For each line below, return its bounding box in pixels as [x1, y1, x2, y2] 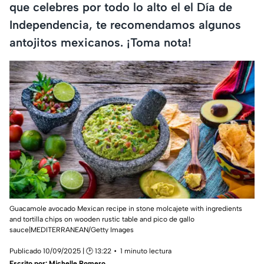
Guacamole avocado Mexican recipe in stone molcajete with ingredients [9, 204, 242, 213]
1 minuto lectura [120, 247, 171, 256]
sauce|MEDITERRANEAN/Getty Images [9, 226, 134, 235]
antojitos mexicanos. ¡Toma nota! [9, 35, 192, 49]
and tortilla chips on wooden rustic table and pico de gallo [9, 215, 194, 224]
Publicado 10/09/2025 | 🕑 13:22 [9, 247, 111, 256]
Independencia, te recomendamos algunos [9, 17, 241, 32]
